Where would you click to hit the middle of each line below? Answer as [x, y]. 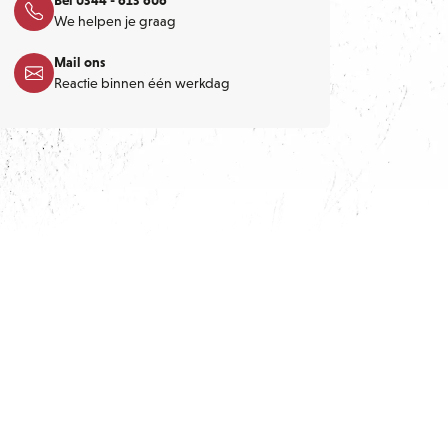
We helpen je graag [115, 20]
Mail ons [79, 61]
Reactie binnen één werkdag [142, 82]
